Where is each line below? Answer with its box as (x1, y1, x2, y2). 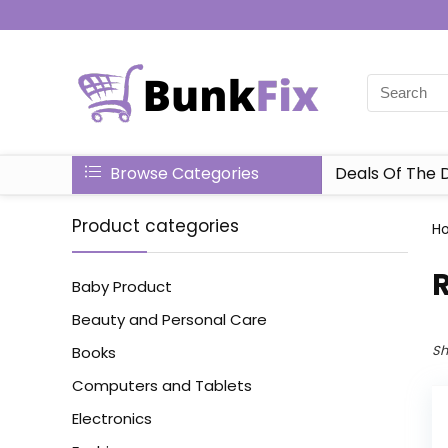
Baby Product (72, 276, 172, 297)
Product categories (72, 214, 239, 238)
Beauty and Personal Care (72, 309, 267, 330)
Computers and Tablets (72, 375, 252, 396)
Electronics (72, 408, 152, 429)
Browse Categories (106, 162, 259, 185)
